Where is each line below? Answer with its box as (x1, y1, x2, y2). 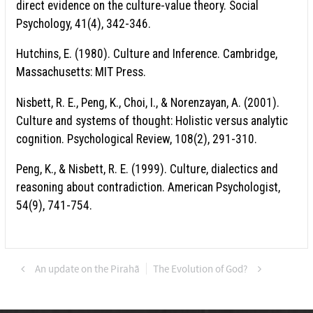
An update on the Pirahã (34, 263, 140, 277)
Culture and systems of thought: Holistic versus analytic (16, 113, 288, 128)
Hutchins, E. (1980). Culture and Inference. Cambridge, (16, 47, 277, 61)
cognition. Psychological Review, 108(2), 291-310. (16, 131, 257, 146)
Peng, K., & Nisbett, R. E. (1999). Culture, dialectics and (16, 162, 278, 177)
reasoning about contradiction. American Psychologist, (16, 180, 280, 195)
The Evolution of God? (152, 263, 247, 277)
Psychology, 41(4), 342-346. (16, 16, 151, 31)
